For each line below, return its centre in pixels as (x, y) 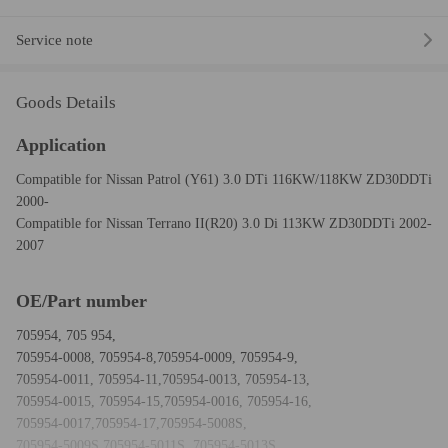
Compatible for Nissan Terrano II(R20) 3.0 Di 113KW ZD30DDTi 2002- (224, 223)
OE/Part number (81, 300)
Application (61, 144)
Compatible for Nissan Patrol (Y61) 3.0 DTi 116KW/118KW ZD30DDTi (224, 179)
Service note (54, 40)
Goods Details (66, 102)
